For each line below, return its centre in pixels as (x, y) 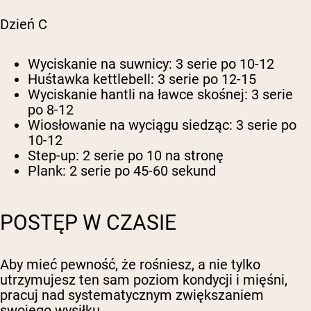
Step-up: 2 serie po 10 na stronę (126, 156)
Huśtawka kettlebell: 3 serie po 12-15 (142, 79)
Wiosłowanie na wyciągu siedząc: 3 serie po (162, 125)
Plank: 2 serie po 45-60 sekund (122, 171)
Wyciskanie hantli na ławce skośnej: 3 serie (160, 95)
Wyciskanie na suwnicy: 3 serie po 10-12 (151, 64)
